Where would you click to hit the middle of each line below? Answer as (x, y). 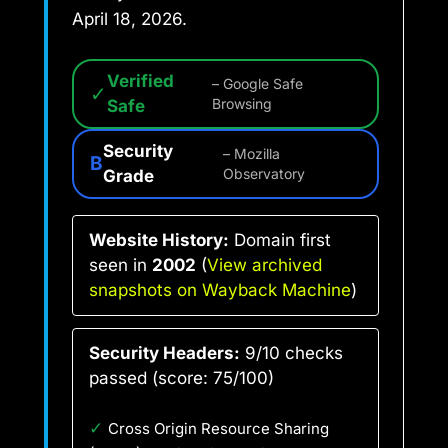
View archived (264, 264)
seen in (120, 264)
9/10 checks (291, 352)
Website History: (159, 239)
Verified (140, 80)
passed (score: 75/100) (181, 377)
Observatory (264, 173)
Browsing (241, 103)
